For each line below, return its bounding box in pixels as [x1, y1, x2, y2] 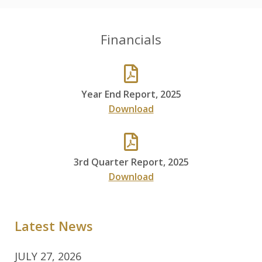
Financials [101, 30, 161, 48]
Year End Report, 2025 [81, 87, 181, 101]
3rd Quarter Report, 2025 [73, 156, 189, 169]
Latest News [15, 217, 93, 235]
